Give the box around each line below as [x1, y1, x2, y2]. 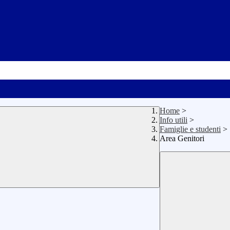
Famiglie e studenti [160, 125, 221, 134]
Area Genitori [160, 134, 204, 143]
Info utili [160, 116, 187, 125]
